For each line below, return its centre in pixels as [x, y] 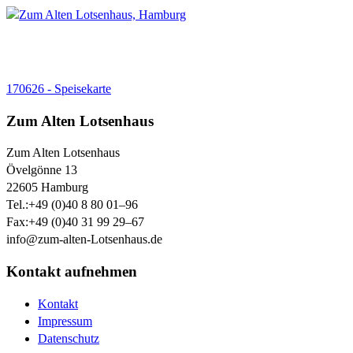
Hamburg [65, 188]
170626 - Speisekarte [59, 88]
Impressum [65, 321]
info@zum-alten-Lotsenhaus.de [84, 240]
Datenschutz [69, 338]
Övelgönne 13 [42, 170]
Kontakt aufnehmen [72, 272]
